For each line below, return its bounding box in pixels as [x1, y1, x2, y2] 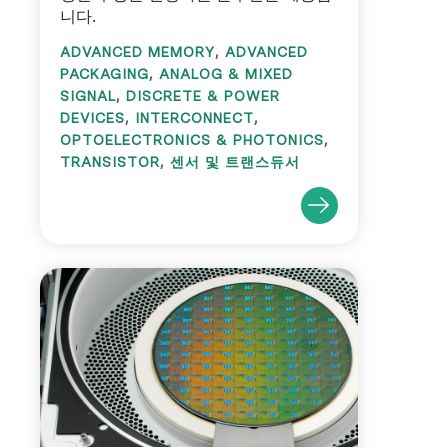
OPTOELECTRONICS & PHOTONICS [60, 132, 324, 149]
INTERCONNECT [135, 110, 254, 127]
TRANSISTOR [60, 154, 160, 171]
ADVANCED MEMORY [60, 44, 215, 61]
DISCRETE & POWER [126, 88, 280, 105]
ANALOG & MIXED [159, 66, 293, 83]
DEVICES [60, 110, 125, 127]
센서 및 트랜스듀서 [170, 154, 300, 171]
